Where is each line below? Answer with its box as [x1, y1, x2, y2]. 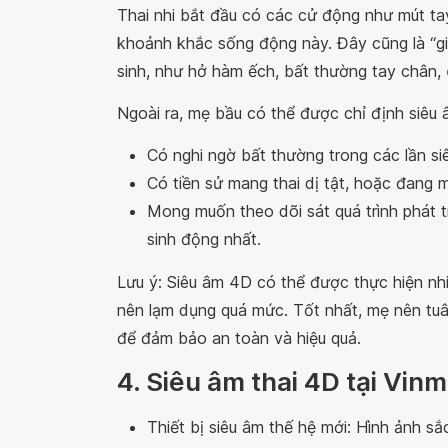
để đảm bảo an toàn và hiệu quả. [117, 327, 361, 348]
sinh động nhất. [147, 228, 261, 249]
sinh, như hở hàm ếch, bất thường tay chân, [117, 60, 446, 81]
